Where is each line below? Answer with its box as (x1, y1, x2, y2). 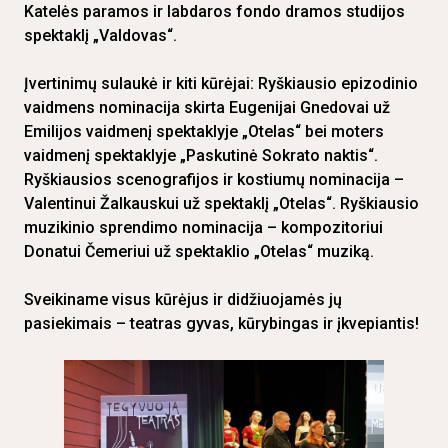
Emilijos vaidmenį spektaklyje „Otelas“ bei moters (24, 122, 384, 142)
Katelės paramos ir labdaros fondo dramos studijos (24, 2, 405, 22)
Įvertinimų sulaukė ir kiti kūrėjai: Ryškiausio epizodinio (24, 74, 418, 94)
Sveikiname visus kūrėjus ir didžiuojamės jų (24, 290, 342, 310)
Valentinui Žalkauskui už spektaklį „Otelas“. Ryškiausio (24, 194, 419, 214)
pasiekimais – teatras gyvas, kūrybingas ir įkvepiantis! (24, 314, 423, 334)
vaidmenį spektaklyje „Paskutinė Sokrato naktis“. (24, 146, 378, 166)
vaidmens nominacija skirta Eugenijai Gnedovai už (24, 98, 390, 118)
